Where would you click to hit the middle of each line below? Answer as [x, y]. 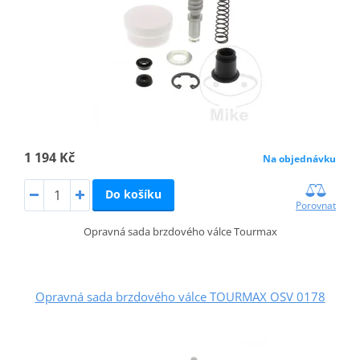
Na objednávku [300, 158]
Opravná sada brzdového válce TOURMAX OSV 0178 [180, 296]
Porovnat [316, 205]
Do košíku [133, 194]
